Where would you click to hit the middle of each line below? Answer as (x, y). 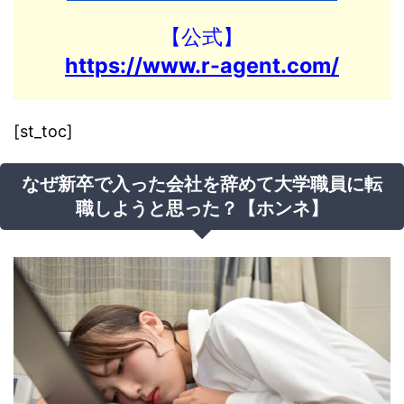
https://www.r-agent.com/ (202, 66)
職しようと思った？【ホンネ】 (202, 209)
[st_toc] (43, 132)
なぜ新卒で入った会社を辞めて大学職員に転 (202, 184)
